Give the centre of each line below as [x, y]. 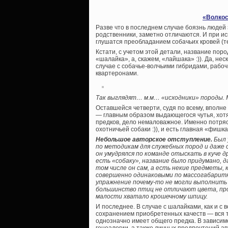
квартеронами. [117, 74]
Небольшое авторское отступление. [154, 140]
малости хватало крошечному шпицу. [152, 197]
